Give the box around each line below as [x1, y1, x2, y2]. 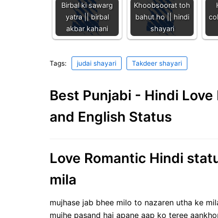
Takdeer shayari [132, 59, 182, 67]
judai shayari [77, 59, 116, 67]
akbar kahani [66, 24, 108, 33]
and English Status [50, 108, 172, 125]
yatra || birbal [65, 12, 109, 21]
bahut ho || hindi [135, 12, 189, 21]
